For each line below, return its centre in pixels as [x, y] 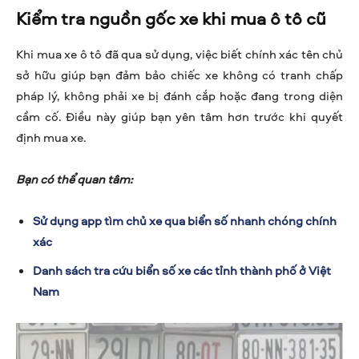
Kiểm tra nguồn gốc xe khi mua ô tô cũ [171, 19]
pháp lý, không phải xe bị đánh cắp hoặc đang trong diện [179, 96]
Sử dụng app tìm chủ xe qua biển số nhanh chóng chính [185, 221]
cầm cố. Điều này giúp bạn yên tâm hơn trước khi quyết [179, 117]
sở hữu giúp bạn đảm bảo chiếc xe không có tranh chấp [179, 75]
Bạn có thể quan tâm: [74, 179]
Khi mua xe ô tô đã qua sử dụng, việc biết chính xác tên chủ [179, 54]
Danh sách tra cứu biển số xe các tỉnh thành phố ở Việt [182, 271]
